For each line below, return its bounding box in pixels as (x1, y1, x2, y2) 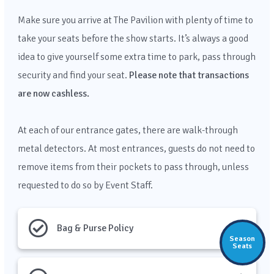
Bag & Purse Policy (57, 222, 134, 235)
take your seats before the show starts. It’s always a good (17, 32, 248, 45)
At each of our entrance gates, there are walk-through (17, 124, 238, 137)
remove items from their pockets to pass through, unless (17, 161, 249, 174)
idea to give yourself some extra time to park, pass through (17, 51, 256, 64)
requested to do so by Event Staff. (17, 179, 153, 192)
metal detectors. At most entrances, (17, 143, 168, 155)
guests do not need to (168, 143, 255, 155)
